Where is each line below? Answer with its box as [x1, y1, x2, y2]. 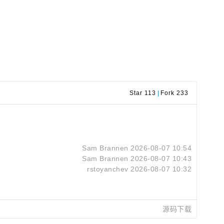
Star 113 [129, 89, 156, 96]
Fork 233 [160, 89, 188, 96]
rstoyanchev [87, 165, 128, 173]
